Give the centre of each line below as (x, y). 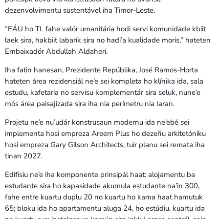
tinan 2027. (24, 156)
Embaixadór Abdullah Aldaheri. (56, 51)
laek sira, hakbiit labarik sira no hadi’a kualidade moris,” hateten (108, 40)
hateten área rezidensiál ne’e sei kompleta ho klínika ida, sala (104, 81)
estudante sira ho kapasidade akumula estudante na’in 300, (102, 186)
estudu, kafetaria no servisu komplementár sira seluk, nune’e (103, 92)
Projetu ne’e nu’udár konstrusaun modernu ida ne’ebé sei (97, 122)
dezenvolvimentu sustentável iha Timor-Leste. (80, 10)
